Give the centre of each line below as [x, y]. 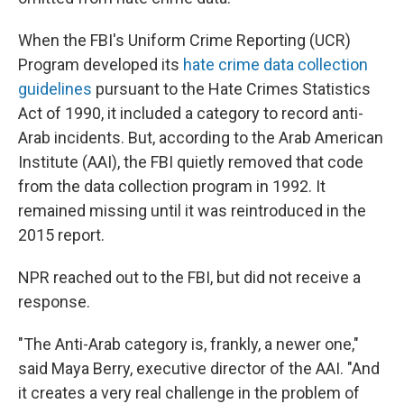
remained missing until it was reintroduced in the [192, 211]
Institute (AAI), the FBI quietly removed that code [191, 162]
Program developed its [101, 64]
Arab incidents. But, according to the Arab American [201, 138]
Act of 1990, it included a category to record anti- [191, 113]
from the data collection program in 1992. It [172, 186]
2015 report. [61, 235]
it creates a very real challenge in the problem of [189, 393]
